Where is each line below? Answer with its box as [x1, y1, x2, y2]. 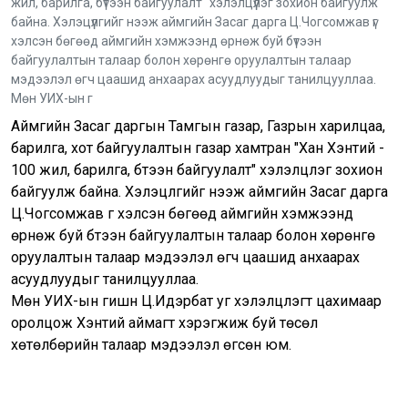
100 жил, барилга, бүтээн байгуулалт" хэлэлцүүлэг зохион [11, 160, 382, 178]
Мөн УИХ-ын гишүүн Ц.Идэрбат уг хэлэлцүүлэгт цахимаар [11, 291, 382, 310]
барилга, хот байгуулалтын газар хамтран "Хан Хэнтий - [11, 138, 384, 157]
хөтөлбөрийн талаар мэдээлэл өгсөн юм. [11, 335, 291, 353]
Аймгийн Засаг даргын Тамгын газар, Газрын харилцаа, [11, 117, 385, 135]
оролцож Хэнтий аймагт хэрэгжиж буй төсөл [11, 313, 318, 331]
